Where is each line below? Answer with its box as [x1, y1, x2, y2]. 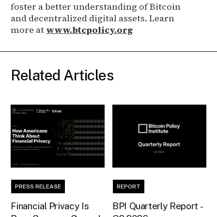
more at [11, 23, 46, 36]
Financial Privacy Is [11, 200, 89, 211]
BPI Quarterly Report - [112, 200, 204, 211]
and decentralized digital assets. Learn [11, 12, 175, 24]
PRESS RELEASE [15, 183, 62, 190]
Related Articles [11, 66, 114, 84]
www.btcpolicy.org [46, 23, 134, 36]
